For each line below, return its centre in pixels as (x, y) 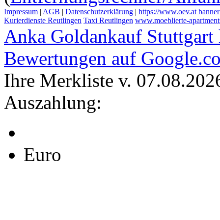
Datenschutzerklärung (99, 12)
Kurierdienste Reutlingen (43, 20)
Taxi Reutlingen (108, 20)
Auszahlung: (53, 102)
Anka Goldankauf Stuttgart (109, 36)
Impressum (21, 12)
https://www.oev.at (167, 12)
